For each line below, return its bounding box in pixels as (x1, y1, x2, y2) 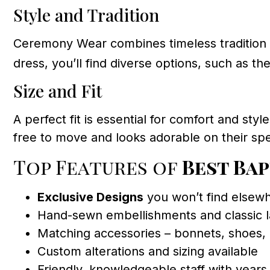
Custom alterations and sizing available (37, 243, 258, 259)
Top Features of (13, 153, 182, 180)
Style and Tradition (13, 3, 159, 26)
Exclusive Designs (37, 189, 143, 204)
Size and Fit (13, 80, 102, 102)
